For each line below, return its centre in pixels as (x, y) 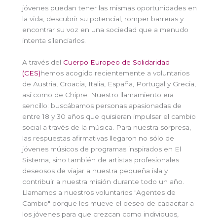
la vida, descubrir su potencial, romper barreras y (103, 19)
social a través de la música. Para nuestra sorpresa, (107, 127)
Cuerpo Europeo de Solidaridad (116, 62)
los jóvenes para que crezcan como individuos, (100, 214)
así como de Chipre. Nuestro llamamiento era (98, 94)
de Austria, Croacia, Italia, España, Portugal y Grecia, (109, 84)
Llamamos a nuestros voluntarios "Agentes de (99, 192)
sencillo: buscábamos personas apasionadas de (102, 105)
